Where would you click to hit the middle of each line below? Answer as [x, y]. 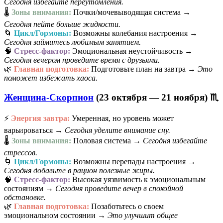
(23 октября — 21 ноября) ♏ [156, 97]
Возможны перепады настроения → [133, 161]
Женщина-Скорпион [49, 97]
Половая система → [107, 140]
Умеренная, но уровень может [122, 118]
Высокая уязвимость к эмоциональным [138, 179]
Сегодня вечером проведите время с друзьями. [82, 60]
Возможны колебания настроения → [134, 33]
